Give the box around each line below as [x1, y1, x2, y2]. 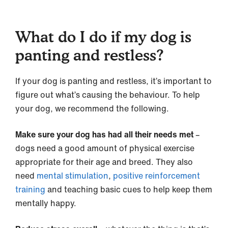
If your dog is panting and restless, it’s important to [15, 74, 212, 87]
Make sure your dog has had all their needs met [15, 128, 195, 140]
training [15, 183, 47, 195]
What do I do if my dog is [15, 27, 191, 46]
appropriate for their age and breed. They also [15, 155, 193, 168]
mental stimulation [37, 169, 108, 182]
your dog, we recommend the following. [15, 102, 169, 115]
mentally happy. [15, 196, 78, 209]
